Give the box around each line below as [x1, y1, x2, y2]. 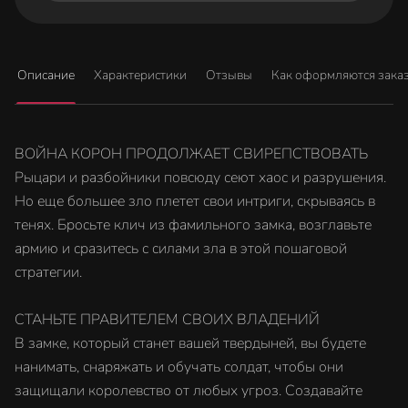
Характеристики [94, 66, 187, 84]
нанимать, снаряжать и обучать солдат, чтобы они [15, 357, 343, 377]
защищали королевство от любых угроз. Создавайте [15, 381, 362, 401]
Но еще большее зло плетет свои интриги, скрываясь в [15, 191, 375, 211]
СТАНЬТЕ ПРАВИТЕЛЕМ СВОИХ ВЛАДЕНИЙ [15, 310, 320, 330]
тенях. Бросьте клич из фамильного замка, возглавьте [15, 215, 372, 235]
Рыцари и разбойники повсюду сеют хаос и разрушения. [15, 168, 386, 188]
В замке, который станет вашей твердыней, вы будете [15, 333, 366, 353]
